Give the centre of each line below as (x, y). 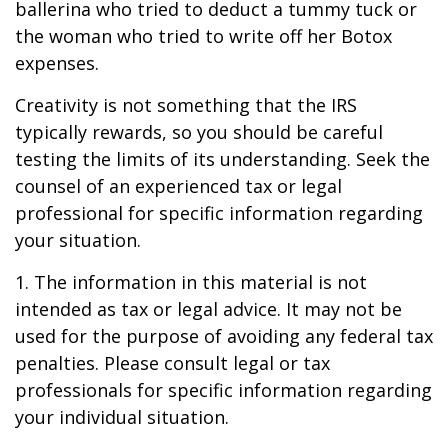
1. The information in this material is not (191, 282)
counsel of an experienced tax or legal (178, 186)
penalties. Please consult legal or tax (172, 363)
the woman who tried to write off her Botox (203, 36)
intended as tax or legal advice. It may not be (208, 309)
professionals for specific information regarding (223, 390)
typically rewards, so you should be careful (199, 132)
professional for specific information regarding (219, 213)
